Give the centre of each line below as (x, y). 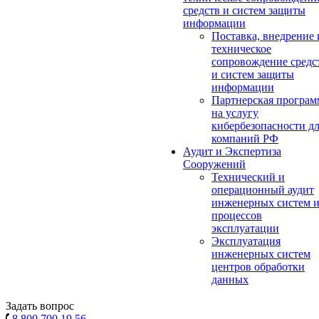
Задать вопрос (40, 306)
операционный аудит (263, 190)
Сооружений (214, 164)
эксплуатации (245, 228)
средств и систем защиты (244, 10)
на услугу (235, 113)
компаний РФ (245, 138)
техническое (241, 49)
